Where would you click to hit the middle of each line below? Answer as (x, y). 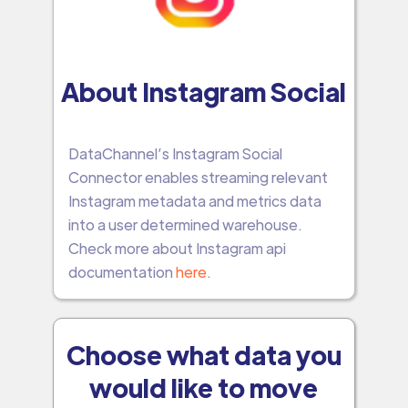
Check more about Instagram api (177, 248)
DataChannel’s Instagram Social (175, 153)
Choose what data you (204, 354)
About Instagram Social (204, 91)
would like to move (204, 387)
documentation (122, 271)
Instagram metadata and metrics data (194, 200)
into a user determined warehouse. (185, 224)
